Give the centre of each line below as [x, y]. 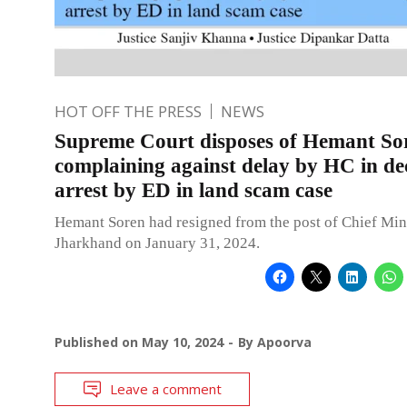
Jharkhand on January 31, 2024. [157, 243]
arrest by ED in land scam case [194, 190]
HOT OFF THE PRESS [128, 111]
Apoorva [284, 342]
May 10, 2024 [183, 342]
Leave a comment [166, 388]
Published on [98, 342]
